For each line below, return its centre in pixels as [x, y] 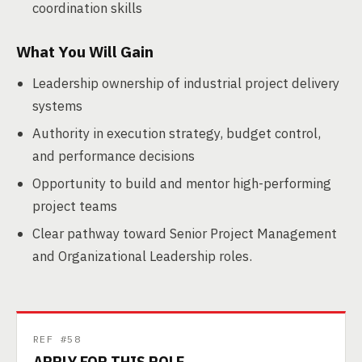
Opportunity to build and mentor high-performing [182, 183]
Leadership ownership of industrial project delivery [186, 83]
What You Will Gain [85, 52]
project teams [75, 206]
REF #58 [57, 339]
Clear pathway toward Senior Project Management [185, 234]
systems [57, 106]
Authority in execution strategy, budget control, [177, 133]
